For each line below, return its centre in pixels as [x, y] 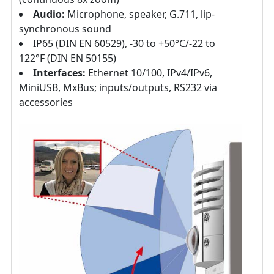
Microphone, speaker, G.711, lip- [140, 14]
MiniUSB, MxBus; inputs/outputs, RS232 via [118, 88]
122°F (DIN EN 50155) [68, 58]
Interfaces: [59, 73]
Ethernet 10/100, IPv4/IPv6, [149, 73]
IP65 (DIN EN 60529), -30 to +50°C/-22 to [124, 44]
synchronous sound [65, 29]
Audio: [49, 14]
